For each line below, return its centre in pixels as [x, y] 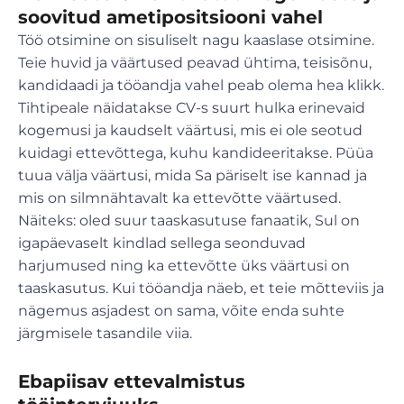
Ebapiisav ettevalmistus [132, 382]
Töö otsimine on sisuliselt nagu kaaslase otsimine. [196, 41]
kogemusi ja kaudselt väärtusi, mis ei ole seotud [190, 131]
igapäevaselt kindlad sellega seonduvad [162, 243]
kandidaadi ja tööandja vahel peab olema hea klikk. [201, 86]
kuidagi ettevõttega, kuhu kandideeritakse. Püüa [196, 153]
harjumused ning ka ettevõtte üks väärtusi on [184, 266]
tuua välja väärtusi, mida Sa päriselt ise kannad [184, 176]
